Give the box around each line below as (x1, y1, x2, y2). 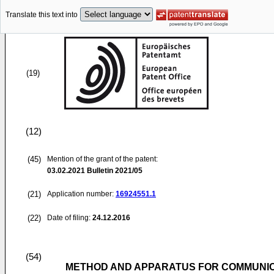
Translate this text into (6, 10, 78, 20)
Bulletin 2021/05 (85, 166, 143, 175)
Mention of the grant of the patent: (47, 155, 158, 163)
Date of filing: (47, 213, 91, 222)
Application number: (47, 190, 116, 198)
